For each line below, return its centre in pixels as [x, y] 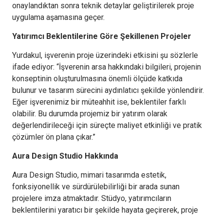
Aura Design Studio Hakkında [65, 156]
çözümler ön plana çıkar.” [54, 137]
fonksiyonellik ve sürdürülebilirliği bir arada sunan [96, 186]
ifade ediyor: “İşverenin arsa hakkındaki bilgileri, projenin [107, 67]
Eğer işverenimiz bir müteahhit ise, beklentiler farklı [99, 102]
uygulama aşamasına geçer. [58, 17]
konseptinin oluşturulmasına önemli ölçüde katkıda [97, 78]
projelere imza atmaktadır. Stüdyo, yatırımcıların [92, 198]
